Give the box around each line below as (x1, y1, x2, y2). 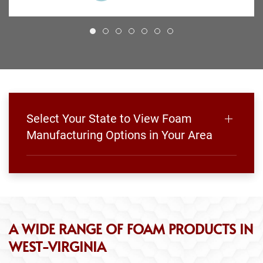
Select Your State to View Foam (26, 111, 192, 126)
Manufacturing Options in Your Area (26, 127, 213, 142)
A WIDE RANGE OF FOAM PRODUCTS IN (9, 219, 253, 238)
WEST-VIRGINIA (9, 237, 106, 255)
